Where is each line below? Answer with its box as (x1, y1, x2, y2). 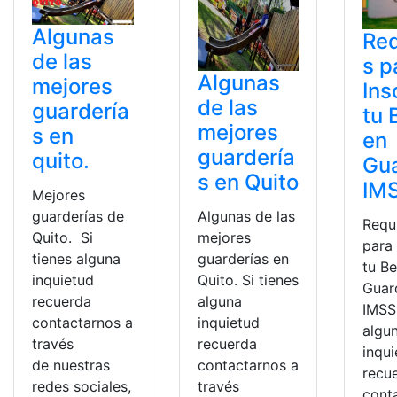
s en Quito (197, 168, 299, 195)
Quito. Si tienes (197, 270, 299, 289)
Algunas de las (197, 206, 295, 225)
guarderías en (197, 249, 289, 268)
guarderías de (32, 207, 124, 226)
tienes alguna (32, 250, 121, 269)
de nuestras (32, 356, 110, 375)
